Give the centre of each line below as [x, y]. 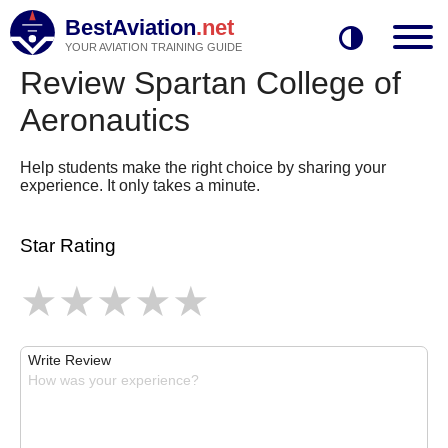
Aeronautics [105, 120]
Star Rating [68, 245]
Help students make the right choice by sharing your [203, 167]
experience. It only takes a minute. [140, 185]
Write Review [69, 360]
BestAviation [130, 27]
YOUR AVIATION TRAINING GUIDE [153, 47]
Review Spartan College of [210, 83]
